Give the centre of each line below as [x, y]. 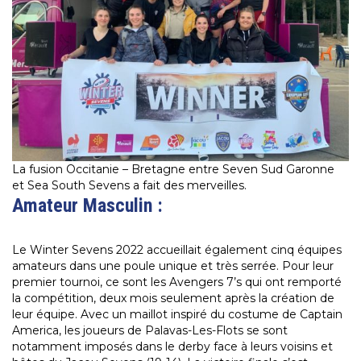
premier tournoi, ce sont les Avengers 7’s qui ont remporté [177, 282]
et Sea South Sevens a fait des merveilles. [129, 186]
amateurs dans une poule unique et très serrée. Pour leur [173, 266]
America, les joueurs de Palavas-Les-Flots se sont [150, 331]
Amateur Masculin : [87, 206]
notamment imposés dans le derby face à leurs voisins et [172, 347]
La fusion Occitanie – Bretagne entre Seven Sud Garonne [173, 170]
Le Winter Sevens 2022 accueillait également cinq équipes [177, 250]
